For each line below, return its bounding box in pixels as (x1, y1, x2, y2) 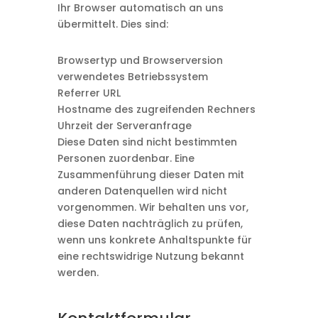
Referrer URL (57, 86, 121, 100)
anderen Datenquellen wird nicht (57, 184, 227, 198)
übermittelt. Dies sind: (57, 17, 168, 31)
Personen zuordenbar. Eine (57, 151, 194, 165)
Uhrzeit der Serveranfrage (57, 119, 192, 133)
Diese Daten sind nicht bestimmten (57, 135, 237, 149)
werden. (57, 265, 99, 280)
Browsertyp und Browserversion (57, 53, 223, 67)
